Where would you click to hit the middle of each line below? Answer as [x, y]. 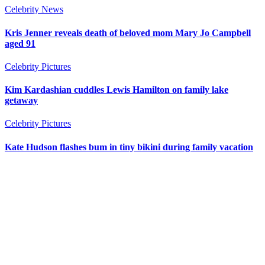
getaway [21, 101]
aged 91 [20, 43]
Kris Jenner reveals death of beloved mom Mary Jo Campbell [128, 33]
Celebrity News [34, 9]
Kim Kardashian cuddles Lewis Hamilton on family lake [117, 90]
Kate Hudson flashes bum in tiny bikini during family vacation [129, 147]
